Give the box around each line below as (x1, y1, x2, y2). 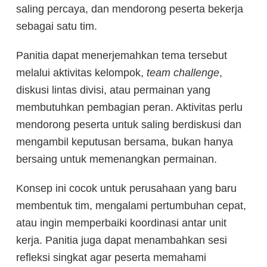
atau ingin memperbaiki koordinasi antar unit (16, 216, 226, 229)
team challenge (147, 66, 219, 79)
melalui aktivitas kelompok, (16, 66, 147, 79)
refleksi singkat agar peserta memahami (16, 251, 206, 263)
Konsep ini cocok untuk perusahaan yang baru (16, 182, 237, 194)
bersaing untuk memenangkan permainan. (16, 153, 217, 165)
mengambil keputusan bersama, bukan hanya (16, 135, 233, 148)
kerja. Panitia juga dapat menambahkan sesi (16, 234, 227, 246)
